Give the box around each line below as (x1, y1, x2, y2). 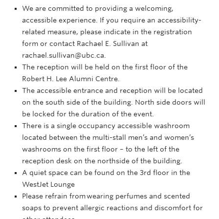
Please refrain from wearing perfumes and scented (22, 192, 190, 200)
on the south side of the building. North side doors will (22, 98, 205, 106)
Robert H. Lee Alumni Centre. (22, 74, 120, 83)
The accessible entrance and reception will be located (22, 86, 203, 94)
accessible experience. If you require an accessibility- (22, 16, 201, 24)
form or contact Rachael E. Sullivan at (22, 39, 148, 47)
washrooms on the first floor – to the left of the (22, 145, 179, 153)
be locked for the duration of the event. (22, 109, 154, 118)
